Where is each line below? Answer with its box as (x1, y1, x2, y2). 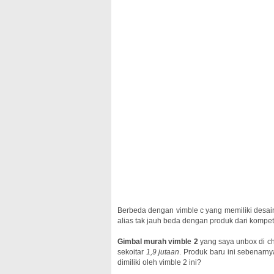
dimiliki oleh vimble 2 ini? (117, 258, 201, 267)
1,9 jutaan (146, 248, 180, 256)
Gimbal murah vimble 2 (117, 237, 198, 246)
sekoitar (117, 248, 146, 256)
